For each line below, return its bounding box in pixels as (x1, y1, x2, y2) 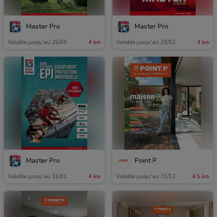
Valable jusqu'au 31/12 (116, 172, 175, 180)
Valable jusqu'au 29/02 (116, 39, 175, 46)
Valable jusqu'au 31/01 (8, 172, 67, 180)
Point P (135, 156, 157, 166)
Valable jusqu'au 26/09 (8, 39, 67, 46)
